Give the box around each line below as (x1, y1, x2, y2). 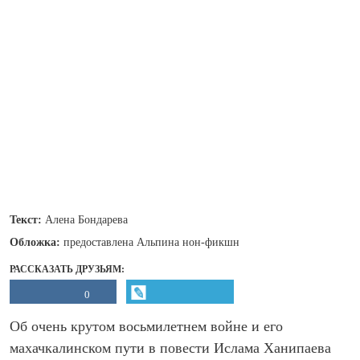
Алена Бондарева (45, 214, 128, 226)
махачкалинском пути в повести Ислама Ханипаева (10, 340, 331, 356)
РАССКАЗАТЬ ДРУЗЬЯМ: (10, 264, 125, 275)
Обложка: (10, 236, 63, 248)
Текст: (10, 214, 45, 226)
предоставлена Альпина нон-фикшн (63, 236, 239, 248)
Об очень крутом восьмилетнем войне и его (10, 318, 283, 334)
